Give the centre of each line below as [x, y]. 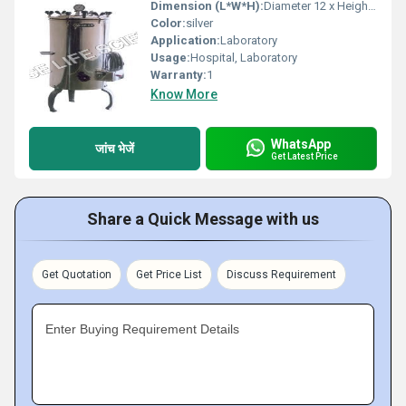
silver [199, 23]
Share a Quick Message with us [203, 219]
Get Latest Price [304, 156]
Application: [185, 40]
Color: [168, 23]
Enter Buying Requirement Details [142, 329]
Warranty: [179, 75]
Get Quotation [77, 275]
